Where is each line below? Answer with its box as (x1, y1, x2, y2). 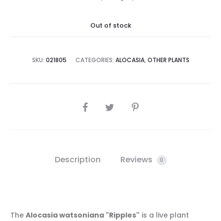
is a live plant (140, 210, 189, 220)
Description (54, 154, 101, 165)
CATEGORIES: (75, 56, 115, 64)
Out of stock (90, 21, 131, 30)
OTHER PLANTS (147, 56, 189, 64)
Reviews (120, 154, 154, 165)
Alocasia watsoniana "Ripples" (26, 210, 140, 220)
